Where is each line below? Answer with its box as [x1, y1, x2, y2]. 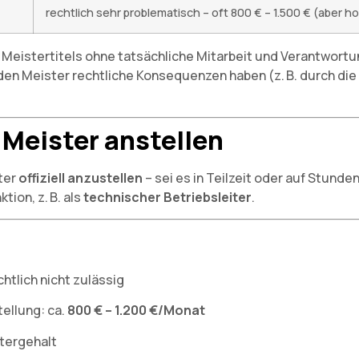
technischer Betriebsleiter [83, 188, 252, 207]
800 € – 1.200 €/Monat [67, 301, 205, 320]
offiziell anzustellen [18, 169, 143, 188]
